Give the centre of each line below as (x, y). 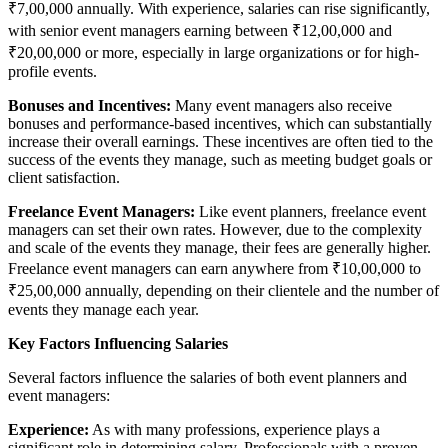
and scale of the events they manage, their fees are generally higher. (219, 247)
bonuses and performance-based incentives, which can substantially (220, 123)
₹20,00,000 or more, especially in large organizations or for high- (213, 52)
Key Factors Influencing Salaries (118, 343)
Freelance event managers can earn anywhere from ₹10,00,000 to (214, 268)
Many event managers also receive (281, 105)
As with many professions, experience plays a (234, 429)
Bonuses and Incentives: (89, 105)
